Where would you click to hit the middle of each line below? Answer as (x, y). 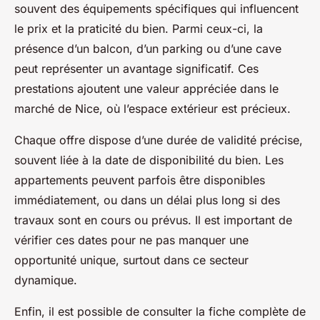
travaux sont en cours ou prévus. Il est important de (153, 220)
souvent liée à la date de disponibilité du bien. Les (149, 160)
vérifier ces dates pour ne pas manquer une (131, 240)
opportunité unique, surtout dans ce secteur (131, 260)
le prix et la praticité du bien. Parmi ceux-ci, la (139, 29)
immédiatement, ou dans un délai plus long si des (147, 200)
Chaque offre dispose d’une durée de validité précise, (159, 140)
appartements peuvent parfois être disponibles (140, 180)
